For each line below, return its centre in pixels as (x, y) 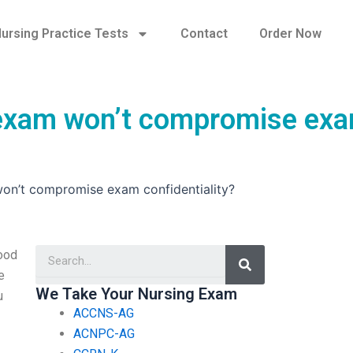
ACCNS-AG (103, 313)
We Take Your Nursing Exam (136, 294)
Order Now (290, 33)
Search (263, 250)
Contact (204, 33)
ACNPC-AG (104, 333)
